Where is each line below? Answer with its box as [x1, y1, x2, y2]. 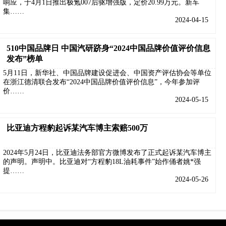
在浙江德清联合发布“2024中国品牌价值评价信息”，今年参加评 [3, 78, 200, 86]
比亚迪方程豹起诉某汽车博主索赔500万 [7, 124, 148, 132]
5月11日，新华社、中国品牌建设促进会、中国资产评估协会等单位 [3, 69, 211, 77]
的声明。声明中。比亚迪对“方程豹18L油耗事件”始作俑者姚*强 [3, 158, 201, 165]
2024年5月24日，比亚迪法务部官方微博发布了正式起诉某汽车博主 [3, 149, 211, 156]
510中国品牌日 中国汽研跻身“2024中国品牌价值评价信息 [7, 44, 210, 52]
